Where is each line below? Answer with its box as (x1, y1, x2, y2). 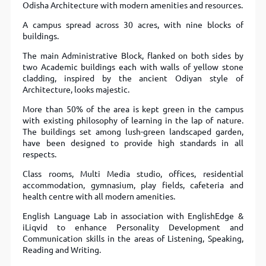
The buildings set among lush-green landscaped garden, (23, 127, 243, 137)
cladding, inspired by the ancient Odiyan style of (23, 74, 243, 84)
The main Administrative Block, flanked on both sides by (23, 51, 243, 61)
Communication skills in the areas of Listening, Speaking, (23, 234, 243, 244)
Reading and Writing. (23, 245, 102, 255)
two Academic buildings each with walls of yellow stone (23, 62, 243, 72)
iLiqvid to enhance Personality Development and (23, 223, 243, 233)
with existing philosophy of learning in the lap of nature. (23, 116, 243, 126)
